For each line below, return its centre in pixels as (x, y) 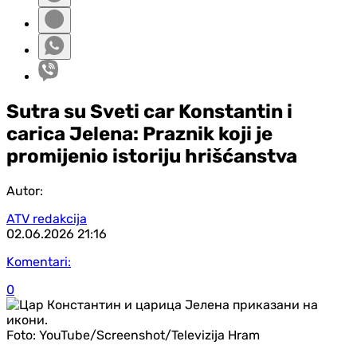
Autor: (25, 190)
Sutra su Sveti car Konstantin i (149, 111)
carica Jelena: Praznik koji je (139, 133)
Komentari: (39, 261)
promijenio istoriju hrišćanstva (152, 156)
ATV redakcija (47, 218)
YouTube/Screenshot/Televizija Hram (149, 335)
